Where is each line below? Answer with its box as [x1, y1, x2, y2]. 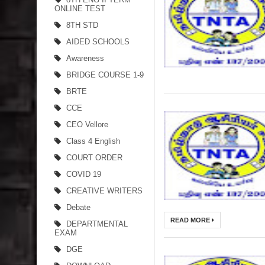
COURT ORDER [66, 153, 122, 162]
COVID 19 [66, 170, 101, 179]
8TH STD [66, 21, 98, 30]
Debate [66, 203, 91, 212]
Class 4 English [66, 137, 120, 146]
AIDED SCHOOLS [66, 37, 130, 46]
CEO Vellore [66, 120, 108, 129]
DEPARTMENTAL [66, 219, 128, 228]
